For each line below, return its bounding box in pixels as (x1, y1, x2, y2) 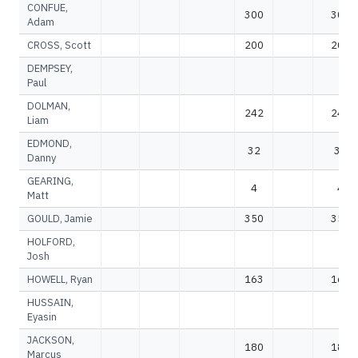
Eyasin (27, 310, 57, 324)
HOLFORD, (27, 235, 75, 249)
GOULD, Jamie (27, 212, 93, 225)
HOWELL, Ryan (27, 272, 93, 286)
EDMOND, (27, 137, 72, 150)
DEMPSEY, (27, 62, 73, 75)
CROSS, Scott (27, 38, 91, 52)
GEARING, (27, 174, 74, 188)
